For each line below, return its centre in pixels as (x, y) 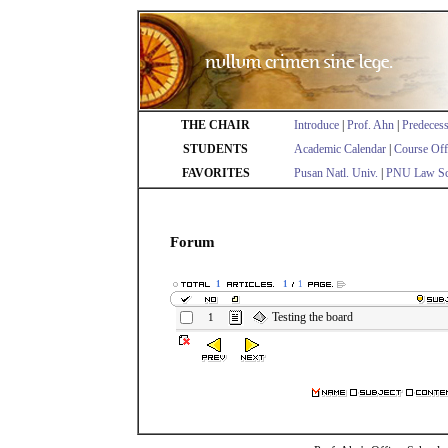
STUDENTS (215, 149)
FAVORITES (215, 173)
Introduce (316, 125)
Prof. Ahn (370, 125)
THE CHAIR (215, 125)
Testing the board (312, 317)
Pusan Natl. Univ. (336, 173)
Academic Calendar (340, 149)
